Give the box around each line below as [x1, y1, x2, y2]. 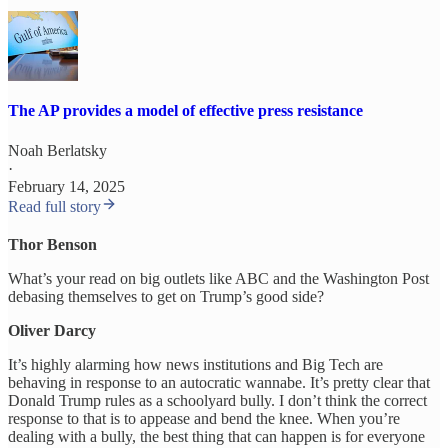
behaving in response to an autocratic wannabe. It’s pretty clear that [8, 373, 430, 391]
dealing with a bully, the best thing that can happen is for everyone [8, 427, 425, 445]
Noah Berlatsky [8, 141, 107, 159]
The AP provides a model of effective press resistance [8, 102, 363, 120]
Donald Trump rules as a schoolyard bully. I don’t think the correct [8, 391, 427, 409]
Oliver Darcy [8, 321, 96, 339]
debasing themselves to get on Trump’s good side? [8, 287, 324, 305]
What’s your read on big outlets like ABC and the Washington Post [8, 269, 429, 287]
